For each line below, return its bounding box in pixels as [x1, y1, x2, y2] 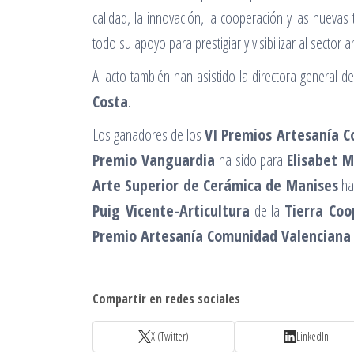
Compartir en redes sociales [92, 289, 240, 307]
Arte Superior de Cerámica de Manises [92, 174, 338, 196]
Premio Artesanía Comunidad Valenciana [92, 224, 351, 247]
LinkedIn [296, 329, 329, 345]
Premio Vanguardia [92, 149, 215, 171]
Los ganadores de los [92, 123, 205, 145]
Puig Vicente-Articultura [92, 199, 250, 221]
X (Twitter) [151, 329, 189, 345]
